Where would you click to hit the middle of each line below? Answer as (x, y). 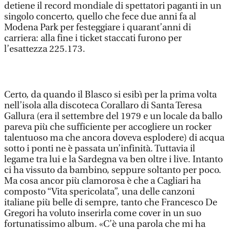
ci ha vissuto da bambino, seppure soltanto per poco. (113, 170)
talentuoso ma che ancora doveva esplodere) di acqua (114, 138)
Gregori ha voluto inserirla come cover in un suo (103, 213)
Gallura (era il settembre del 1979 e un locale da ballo (113, 116)
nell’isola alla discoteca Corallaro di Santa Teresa (103, 106)
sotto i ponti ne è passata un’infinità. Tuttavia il (100, 149)
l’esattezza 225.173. (45, 49)
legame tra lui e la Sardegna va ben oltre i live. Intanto (113, 159)
